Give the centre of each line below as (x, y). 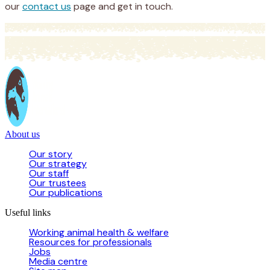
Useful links (28, 212)
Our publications (66, 192)
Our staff (49, 173)
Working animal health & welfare (99, 232)
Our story (51, 154)
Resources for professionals (90, 242)
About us (22, 134)
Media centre (58, 261)
